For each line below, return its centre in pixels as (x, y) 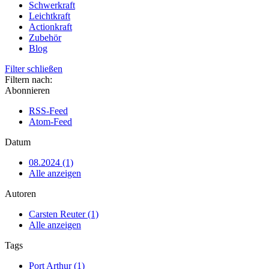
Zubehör (45, 38)
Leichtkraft (50, 16)
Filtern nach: (29, 80)
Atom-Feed (50, 122)
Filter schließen (34, 69)
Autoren (20, 194)
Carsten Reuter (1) (64, 214)
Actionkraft (50, 27)
